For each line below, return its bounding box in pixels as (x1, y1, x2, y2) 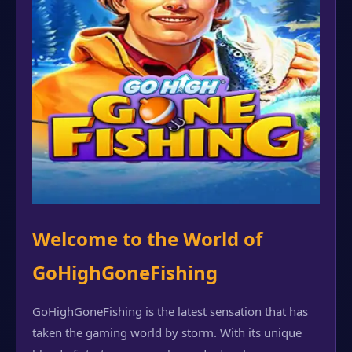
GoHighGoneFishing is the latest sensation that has (32, 303, 308, 319)
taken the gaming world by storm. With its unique (32, 324, 302, 340)
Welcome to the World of (32, 225, 262, 251)
